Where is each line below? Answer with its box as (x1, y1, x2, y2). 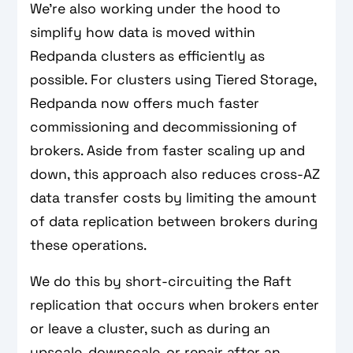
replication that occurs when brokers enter (30, 295, 320, 314)
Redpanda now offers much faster (30, 94, 260, 112)
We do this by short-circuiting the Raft (30, 272, 292, 290)
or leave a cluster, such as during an (30, 319, 271, 337)
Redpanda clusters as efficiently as (30, 46, 266, 65)
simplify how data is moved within (30, 23, 256, 41)
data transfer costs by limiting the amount (30, 188, 318, 206)
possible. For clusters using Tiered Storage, (30, 70, 317, 88)
